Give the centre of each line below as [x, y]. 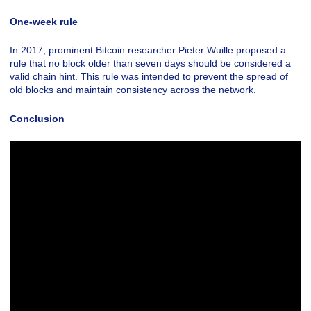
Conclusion [37, 118]
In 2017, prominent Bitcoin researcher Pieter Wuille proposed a [148, 50]
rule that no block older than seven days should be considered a [150, 64]
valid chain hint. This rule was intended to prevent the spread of [149, 77]
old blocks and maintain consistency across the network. [133, 90]
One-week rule [44, 21]
